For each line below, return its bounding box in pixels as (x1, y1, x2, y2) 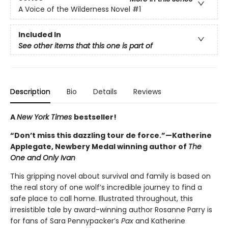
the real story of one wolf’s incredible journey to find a (10, 182, 202, 192)
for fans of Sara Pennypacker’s (10, 216, 119, 226)
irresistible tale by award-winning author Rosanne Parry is (10, 205, 212, 215)
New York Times (17, 112, 74, 122)
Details (93, 87, 117, 97)
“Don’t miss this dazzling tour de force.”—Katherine (10, 130, 212, 140)
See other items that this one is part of (18, 40, 153, 51)
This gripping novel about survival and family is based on (10, 171, 211, 181)
